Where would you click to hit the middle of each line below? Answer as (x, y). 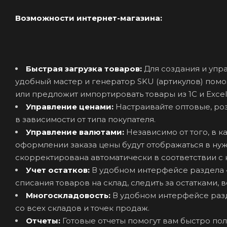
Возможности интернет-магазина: (89, 18)
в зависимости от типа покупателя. (85, 119)
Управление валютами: (76, 132)
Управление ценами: (71, 106)
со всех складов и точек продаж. (82, 208)
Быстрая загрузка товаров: (85, 68)
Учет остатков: (59, 170)
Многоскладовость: (69, 195)
